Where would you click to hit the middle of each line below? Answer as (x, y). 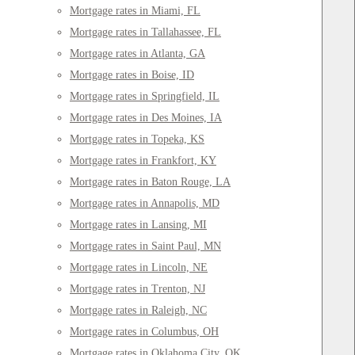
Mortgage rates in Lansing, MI (138, 225)
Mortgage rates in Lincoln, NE (139, 268)
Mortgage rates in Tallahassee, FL (145, 32)
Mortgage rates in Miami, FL (135, 11)
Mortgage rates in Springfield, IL (145, 97)
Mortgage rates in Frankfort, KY (143, 161)
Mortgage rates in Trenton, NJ (137, 289)
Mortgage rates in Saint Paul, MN (145, 246)
